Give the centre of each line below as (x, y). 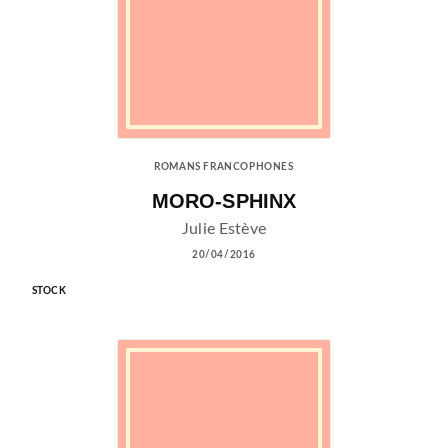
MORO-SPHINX (224, 201)
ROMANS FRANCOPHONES (224, 167)
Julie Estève (224, 228)
